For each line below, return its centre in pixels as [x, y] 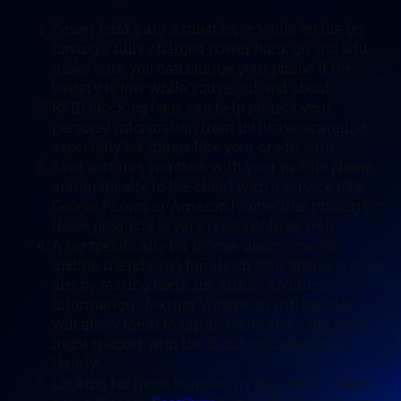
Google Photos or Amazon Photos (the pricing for [218, 205]
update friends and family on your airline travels [218, 264]
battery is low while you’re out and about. [193, 87]
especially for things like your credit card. [195, 146]
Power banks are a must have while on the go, [209, 28]
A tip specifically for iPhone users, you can [196, 244]
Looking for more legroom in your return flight [211, 382]
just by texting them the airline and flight [193, 284]
